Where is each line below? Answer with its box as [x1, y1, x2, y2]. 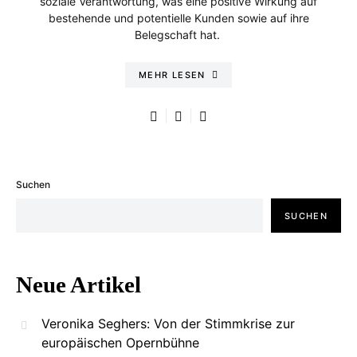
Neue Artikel [16, 272, 141, 297]
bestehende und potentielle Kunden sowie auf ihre [48, 11, 309, 25]
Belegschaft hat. [134, 28, 223, 41]
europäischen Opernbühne [41, 335, 199, 351]
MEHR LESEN [138, 69, 206, 80]
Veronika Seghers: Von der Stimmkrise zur [41, 316, 295, 331]
